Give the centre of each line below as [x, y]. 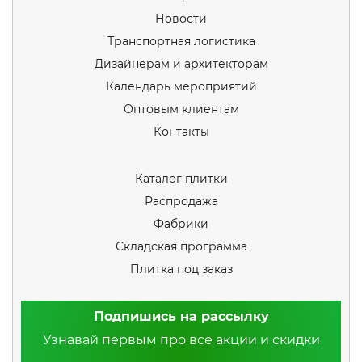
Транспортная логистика [181, 42]
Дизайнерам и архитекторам [181, 64]
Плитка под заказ [181, 269]
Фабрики [181, 224]
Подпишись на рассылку [181, 317]
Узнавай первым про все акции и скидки [181, 340]
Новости [181, 19]
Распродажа [181, 202]
